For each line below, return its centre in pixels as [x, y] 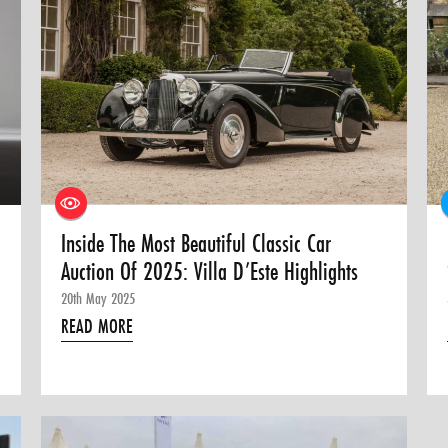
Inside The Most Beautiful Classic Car [196, 244]
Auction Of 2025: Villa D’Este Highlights [210, 272]
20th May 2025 [98, 298]
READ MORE [97, 326]
